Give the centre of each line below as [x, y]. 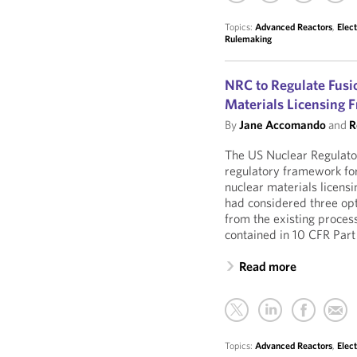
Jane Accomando [283, 125]
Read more [268, 266]
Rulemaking [249, 39]
